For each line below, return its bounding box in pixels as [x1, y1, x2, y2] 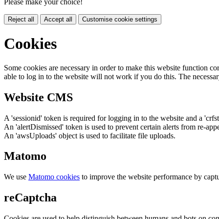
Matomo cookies [28, 173, 80, 181]
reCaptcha [4, 191, 57, 204]
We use [4, 173, 28, 181]
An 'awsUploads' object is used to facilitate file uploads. [4, 131, 175, 140]
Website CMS [4, 90, 73, 104]
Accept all [44, 15, 72, 23]
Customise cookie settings [82, 15, 157, 23]
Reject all [8, 15, 34, 23]
